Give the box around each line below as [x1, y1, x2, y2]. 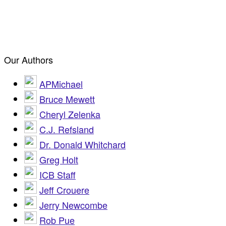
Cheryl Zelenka [39, 107, 100, 121]
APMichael [39, 77, 83, 90]
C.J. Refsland [39, 122, 94, 136]
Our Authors [4, 52, 53, 66]
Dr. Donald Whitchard [39, 137, 126, 151]
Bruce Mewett [39, 92, 95, 105]
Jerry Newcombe [39, 198, 107, 211]
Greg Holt [39, 152, 78, 166]
